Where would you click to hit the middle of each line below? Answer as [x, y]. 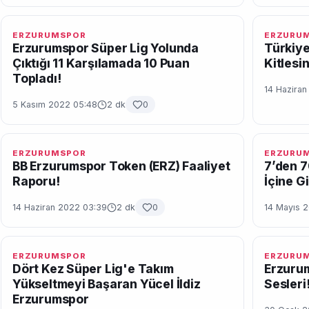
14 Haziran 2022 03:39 [60, 207]
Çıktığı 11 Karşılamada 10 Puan [101, 63]
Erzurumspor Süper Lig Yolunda [106, 48]
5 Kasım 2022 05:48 [55, 104]
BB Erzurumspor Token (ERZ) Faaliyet [121, 166]
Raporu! [36, 181]
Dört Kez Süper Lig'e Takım [93, 269]
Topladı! [37, 78]
